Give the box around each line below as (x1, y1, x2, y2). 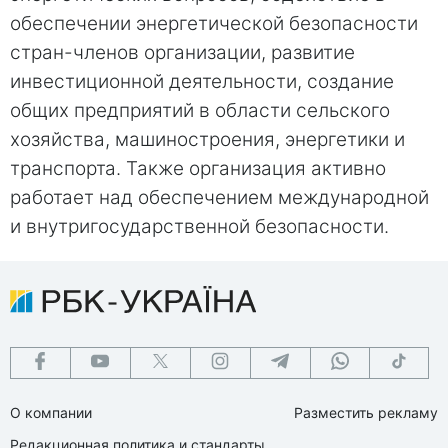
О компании (10, 403, 92, 421)
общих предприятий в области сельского (10, 98, 390, 122)
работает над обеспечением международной (10, 185, 429, 209)
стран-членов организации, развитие (10, 40, 355, 64)
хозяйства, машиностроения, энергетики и (10, 127, 405, 151)
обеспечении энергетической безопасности (10, 11, 418, 35)
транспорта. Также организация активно (10, 156, 386, 180)
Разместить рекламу (294, 403, 438, 421)
